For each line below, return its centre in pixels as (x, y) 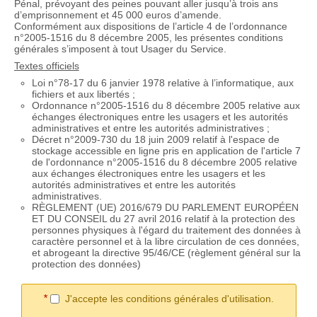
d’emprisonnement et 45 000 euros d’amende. (117, 15)
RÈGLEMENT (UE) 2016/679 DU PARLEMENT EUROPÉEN (165, 208)
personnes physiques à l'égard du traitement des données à (166, 230)
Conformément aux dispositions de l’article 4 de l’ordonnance (150, 26)
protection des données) (86, 264)
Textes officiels (46, 65)
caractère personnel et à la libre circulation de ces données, (165, 242)
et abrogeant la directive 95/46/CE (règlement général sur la (166, 253)
